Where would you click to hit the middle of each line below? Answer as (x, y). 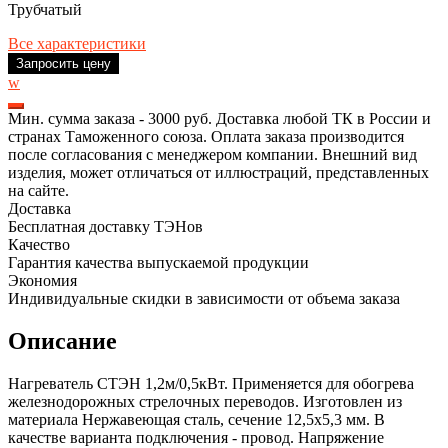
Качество (39, 245)
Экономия (42, 281)
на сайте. (38, 191)
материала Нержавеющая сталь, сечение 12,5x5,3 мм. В (196, 420)
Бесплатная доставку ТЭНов (105, 227)
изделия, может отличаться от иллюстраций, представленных (218, 173)
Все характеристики (77, 44)
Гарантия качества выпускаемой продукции (158, 263)
